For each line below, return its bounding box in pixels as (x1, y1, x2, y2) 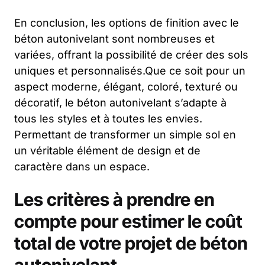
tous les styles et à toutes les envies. (14, 112, 202, 125)
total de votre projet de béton (14, 232, 248, 254)
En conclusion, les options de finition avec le (14, 17, 239, 30)
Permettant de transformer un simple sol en (14, 128, 236, 141)
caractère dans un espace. (14, 160, 150, 173)
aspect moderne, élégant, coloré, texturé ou (14, 80, 238, 93)
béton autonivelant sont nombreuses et (14, 33, 215, 46)
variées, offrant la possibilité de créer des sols (14, 49, 248, 62)
